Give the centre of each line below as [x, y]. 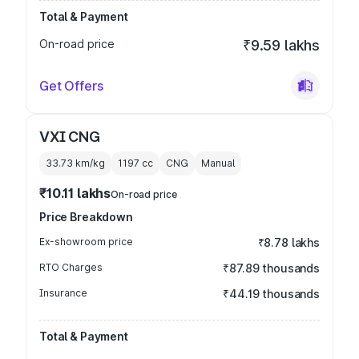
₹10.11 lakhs [75, 193]
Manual [218, 163]
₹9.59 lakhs [281, 45]
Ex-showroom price [86, 242]
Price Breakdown [86, 217]
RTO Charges [71, 267]
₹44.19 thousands [271, 294]
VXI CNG [70, 137]
